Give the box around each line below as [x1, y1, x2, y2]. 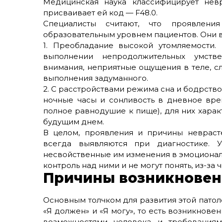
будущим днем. [43, 117, 104, 126]
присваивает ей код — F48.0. [43, 8, 160, 17]
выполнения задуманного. [43, 73, 148, 83]
